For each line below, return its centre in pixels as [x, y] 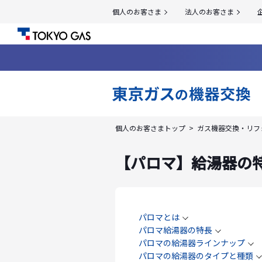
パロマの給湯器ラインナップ [192, 243]
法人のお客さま [209, 11]
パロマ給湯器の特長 [175, 230]
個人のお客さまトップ [150, 128]
